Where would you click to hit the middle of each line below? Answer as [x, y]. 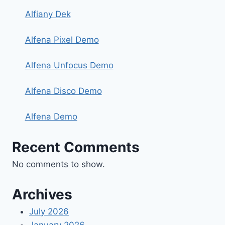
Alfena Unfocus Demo [69, 66]
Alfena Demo [51, 117]
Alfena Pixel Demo [62, 40]
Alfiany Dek [48, 14]
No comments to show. [59, 164]
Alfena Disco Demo [63, 91]
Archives [42, 195]
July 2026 [49, 212]
